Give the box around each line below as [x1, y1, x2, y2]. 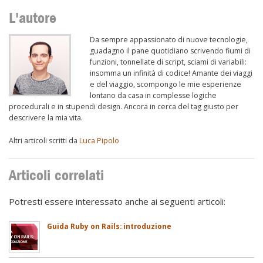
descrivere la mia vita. [9, 113, 83, 123]
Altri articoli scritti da [9, 136, 79, 146]
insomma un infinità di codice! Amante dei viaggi [90, 68, 252, 79]
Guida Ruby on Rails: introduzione [46, 221, 171, 231]
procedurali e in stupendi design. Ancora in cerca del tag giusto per [9, 102, 238, 112]
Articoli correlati [9, 166, 104, 185]
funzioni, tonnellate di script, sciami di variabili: [90, 57, 247, 68]
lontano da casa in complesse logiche [90, 90, 217, 101]
